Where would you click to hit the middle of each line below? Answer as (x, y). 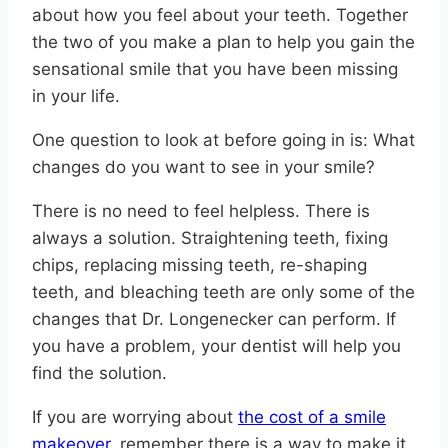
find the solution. (99, 373)
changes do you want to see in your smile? (203, 167)
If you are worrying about (135, 417)
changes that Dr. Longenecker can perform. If (214, 319)
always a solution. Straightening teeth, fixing (210, 238)
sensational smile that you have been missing (215, 69)
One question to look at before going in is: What (223, 140)
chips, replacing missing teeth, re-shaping (199, 265)
